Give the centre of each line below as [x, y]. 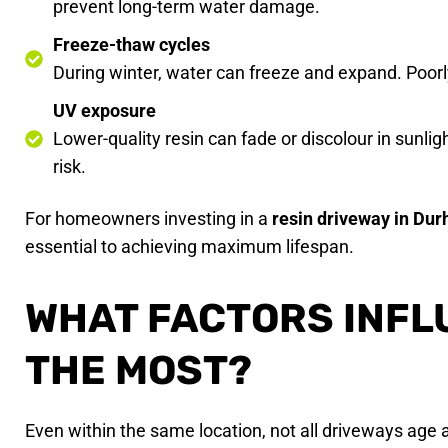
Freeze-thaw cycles [132, 44]
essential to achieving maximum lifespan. [190, 246]
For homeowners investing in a [149, 218]
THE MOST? [139, 370]
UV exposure [105, 110]
